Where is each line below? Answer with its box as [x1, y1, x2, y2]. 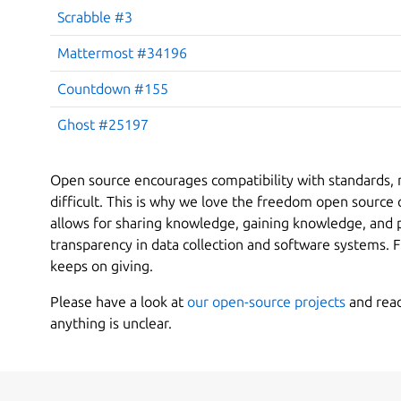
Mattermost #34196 [57, 44, 187, 61]
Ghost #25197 [57, 115, 149, 132]
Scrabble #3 [57, 8, 132, 25]
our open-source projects [187, 293, 346, 310]
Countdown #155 [57, 80, 168, 97]
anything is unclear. [50, 314, 172, 331]
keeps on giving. [50, 257, 153, 274]
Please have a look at [50, 293, 187, 310]
